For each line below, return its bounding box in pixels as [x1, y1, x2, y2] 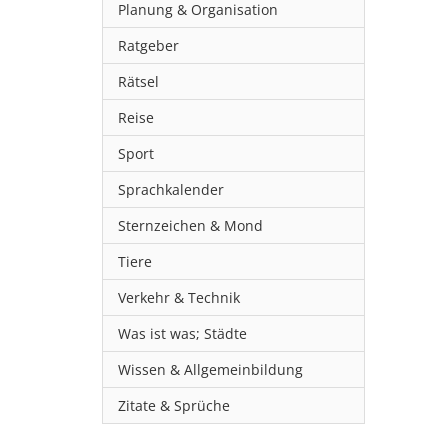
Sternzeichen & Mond [118, 216, 263, 235]
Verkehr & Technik [118, 288, 240, 307]
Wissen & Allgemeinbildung [118, 360, 303, 379]
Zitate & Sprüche [118, 396, 230, 415]
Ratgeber [118, 36, 179, 55]
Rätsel [118, 72, 159, 91]
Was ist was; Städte [118, 324, 247, 343]
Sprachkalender [118, 180, 224, 199]
